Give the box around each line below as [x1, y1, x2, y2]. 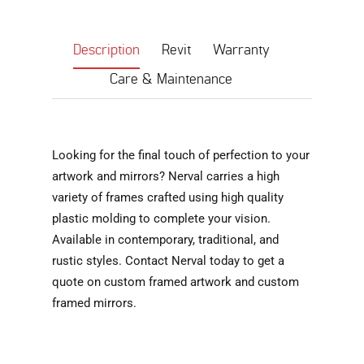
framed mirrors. [52, 296, 136, 310]
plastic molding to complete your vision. [52, 211, 271, 226]
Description [72, 41, 140, 59]
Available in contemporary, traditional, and [52, 232, 279, 247]
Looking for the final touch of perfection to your [52, 148, 310, 162]
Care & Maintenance [110, 70, 232, 89]
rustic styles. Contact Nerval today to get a [52, 253, 284, 268]
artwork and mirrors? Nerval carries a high [52, 169, 279, 184]
